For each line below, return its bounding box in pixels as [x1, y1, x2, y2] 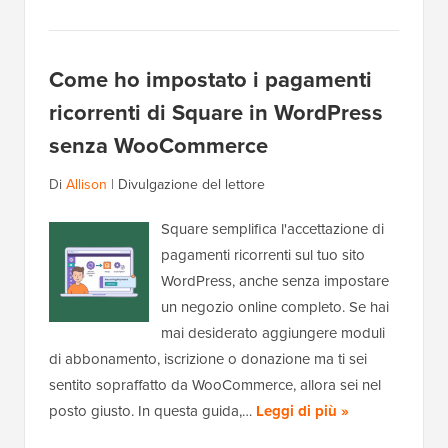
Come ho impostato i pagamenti [49, 63, 372, 97]
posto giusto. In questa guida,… [49, 400, 256, 423]
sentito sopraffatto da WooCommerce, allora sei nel [49, 374, 381, 397]
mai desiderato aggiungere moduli [161, 322, 385, 345]
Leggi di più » [256, 400, 349, 423]
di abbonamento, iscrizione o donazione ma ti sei [49, 348, 367, 371]
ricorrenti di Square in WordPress [49, 96, 383, 130]
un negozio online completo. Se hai [161, 296, 389, 319]
